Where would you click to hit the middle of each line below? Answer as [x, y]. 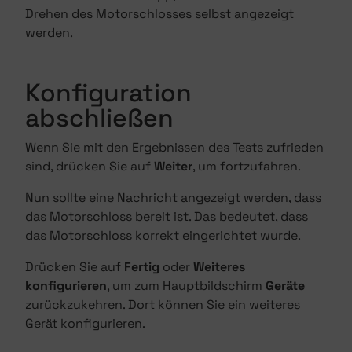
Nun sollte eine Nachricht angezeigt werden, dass [173, 198]
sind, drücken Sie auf [90, 166]
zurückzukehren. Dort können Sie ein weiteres [163, 304]
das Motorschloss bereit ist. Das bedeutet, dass [167, 216]
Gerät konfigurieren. [85, 323]
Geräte [285, 286]
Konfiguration [108, 93]
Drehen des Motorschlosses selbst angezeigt [159, 14]
